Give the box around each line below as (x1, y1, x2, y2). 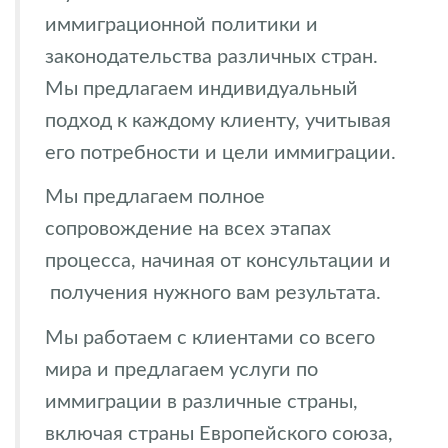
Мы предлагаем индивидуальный (45, 78, 358, 99)
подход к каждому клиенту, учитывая (45, 110, 391, 131)
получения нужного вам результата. (45, 283, 386, 303)
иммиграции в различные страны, (45, 391, 358, 412)
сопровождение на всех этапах (45, 219, 331, 239)
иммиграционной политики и (45, 14, 318, 35)
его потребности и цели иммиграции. (45, 142, 396, 163)
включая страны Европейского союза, (45, 423, 393, 444)
